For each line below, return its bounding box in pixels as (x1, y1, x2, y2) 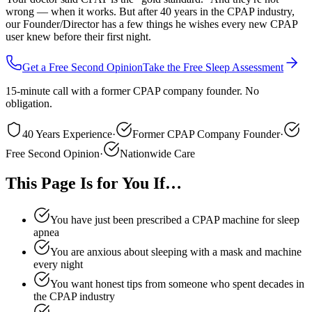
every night (33, 258, 83, 270)
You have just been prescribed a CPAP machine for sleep (50, 213, 299, 226)
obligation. (6, 97, 52, 109)
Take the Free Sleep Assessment (143, 61, 283, 73)
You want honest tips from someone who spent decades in (50, 277, 304, 290)
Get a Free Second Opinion (22, 61, 143, 73)
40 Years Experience (22, 127, 112, 140)
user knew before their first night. (6, 30, 151, 42)
